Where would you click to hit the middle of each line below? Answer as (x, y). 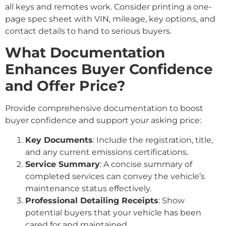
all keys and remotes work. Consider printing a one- (108, 7)
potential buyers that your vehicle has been (113, 212)
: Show (172, 200)
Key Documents (59, 140)
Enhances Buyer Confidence (109, 69)
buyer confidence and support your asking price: (103, 121)
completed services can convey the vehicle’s (115, 176)
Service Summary (63, 164)
